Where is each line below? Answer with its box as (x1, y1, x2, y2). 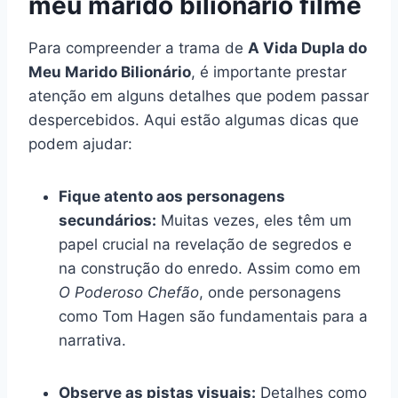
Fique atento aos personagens (59, 187, 285, 205)
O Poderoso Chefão (59, 283, 199, 301)
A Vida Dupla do (248, 38, 367, 57)
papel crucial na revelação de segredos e (59, 235, 352, 253)
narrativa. (59, 330, 126, 349)
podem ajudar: (28, 134, 132, 153)
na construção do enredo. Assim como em (59, 259, 361, 277)
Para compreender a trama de (28, 38, 248, 57)
